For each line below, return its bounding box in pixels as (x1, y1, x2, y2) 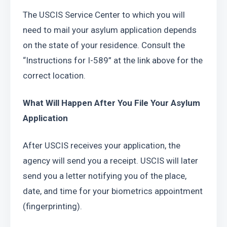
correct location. (23, 70, 86, 81)
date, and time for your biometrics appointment (23, 186, 203, 196)
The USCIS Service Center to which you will (23, 10, 185, 20)
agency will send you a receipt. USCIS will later (23, 156, 198, 166)
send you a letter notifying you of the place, (23, 171, 186, 181)
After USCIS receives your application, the (23, 140, 180, 150)
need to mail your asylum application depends (23, 25, 197, 35)
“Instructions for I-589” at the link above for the (23, 55, 203, 65)
